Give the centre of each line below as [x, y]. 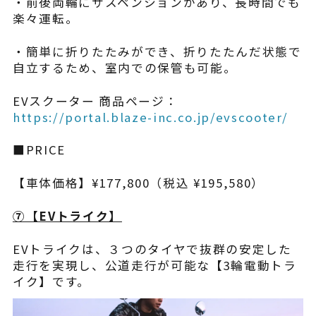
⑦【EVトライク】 [67, 216]
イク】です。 [51, 282]
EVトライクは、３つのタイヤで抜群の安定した [152, 249]
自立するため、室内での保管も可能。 [124, 67]
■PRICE [39, 150]
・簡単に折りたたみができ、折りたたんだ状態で [157, 51]
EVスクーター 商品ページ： [95, 101]
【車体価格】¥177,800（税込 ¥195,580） [139, 183]
